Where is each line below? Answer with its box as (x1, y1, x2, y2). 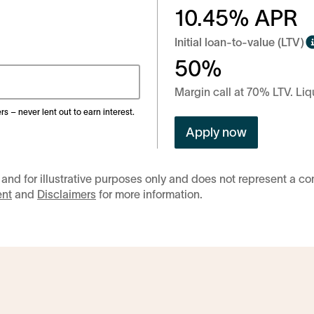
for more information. (96, 188, 203, 201)
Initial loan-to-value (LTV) (174, 36, 304, 49)
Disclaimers (37, 188, 96, 201)
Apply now (185, 125, 247, 140)
